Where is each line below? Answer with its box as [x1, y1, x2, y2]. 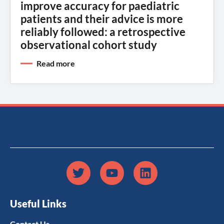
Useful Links [10, 197, 66, 209]
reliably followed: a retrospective [20, 24, 185, 38]
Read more [36, 58, 75, 68]
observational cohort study [20, 37, 157, 51]
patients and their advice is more [20, 11, 183, 25]
